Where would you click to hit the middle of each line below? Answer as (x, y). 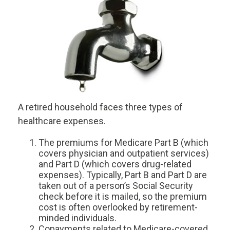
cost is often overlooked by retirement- (118, 207)
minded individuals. (78, 218)
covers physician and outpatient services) (124, 153)
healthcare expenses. (62, 121)
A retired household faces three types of (100, 107)
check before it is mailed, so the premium (123, 196)
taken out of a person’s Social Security (116, 186)
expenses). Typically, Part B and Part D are (123, 175)
